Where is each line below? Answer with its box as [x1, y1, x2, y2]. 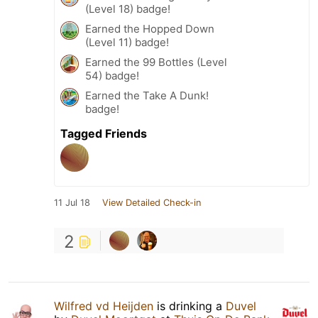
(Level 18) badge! [85, 1, 170, 16]
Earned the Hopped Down [85, 21, 214, 35]
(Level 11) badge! [85, 35, 169, 49]
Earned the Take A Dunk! [85, 88, 209, 102]
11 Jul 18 [54, 197, 90, 208]
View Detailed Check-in [102, 197, 201, 208]
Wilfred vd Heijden [54, 298, 153, 313]
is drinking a [153, 298, 226, 313]
